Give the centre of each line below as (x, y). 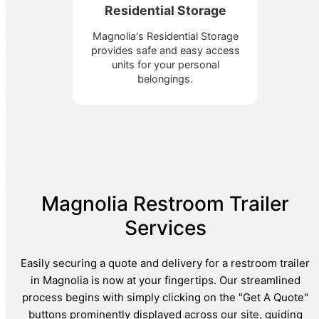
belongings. (165, 78)
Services (165, 228)
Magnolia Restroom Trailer (165, 203)
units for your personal (165, 64)
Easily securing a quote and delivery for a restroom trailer (165, 263)
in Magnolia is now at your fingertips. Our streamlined (165, 280)
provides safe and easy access (165, 50)
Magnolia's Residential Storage (165, 36)
